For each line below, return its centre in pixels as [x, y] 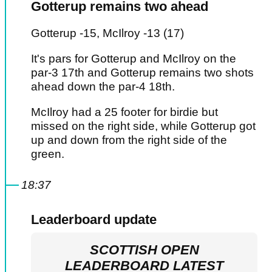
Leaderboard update [94, 220]
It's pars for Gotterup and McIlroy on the [134, 59]
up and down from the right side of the [129, 140]
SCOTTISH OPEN [144, 250]
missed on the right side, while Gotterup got [143, 126]
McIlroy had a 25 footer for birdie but [124, 112]
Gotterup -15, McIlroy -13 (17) [107, 33]
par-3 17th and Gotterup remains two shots [142, 73]
